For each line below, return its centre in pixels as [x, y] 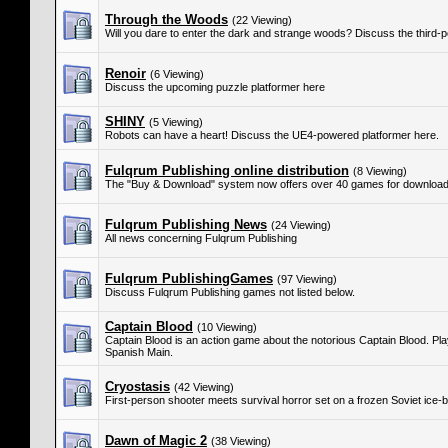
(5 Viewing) [176, 122]
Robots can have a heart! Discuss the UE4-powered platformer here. [272, 135]
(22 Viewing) [262, 20]
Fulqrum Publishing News [186, 224]
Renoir [125, 73]
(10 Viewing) [227, 327]
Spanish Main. [139, 352]
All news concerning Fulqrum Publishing [201, 238]
